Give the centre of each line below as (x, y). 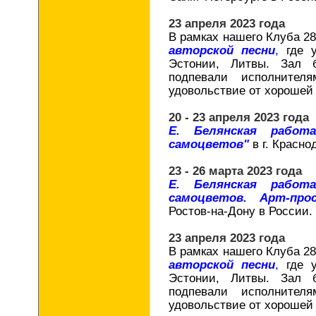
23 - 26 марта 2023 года (235, 171)
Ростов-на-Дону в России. (241, 211)
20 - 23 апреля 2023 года (239, 117)
